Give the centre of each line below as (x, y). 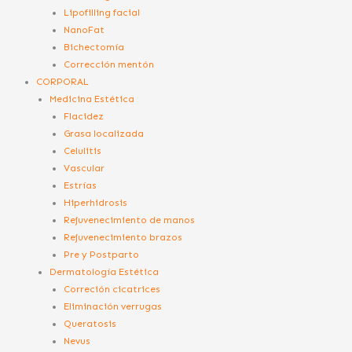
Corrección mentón (109, 64)
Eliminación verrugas (113, 306)
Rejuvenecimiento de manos (130, 220)
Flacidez (84, 116)
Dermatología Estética (104, 271)
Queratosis (90, 323)
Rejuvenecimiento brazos (123, 237)
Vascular (84, 168)
